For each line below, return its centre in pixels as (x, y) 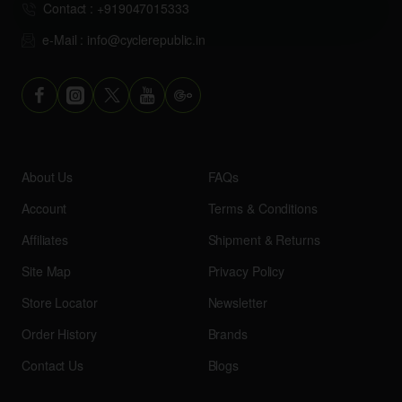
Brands (227, 334)
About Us (48, 177)
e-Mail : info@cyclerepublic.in (124, 40)
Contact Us (52, 366)
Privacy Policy (246, 271)
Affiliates (45, 240)
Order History (59, 334)
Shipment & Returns (264, 240)
